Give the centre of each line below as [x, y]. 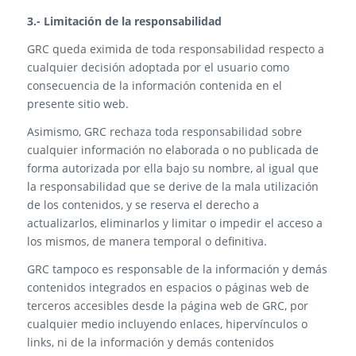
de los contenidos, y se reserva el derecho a [143, 204]
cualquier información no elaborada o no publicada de [172, 149]
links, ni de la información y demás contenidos [150, 342]
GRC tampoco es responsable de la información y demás [177, 269]
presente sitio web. [77, 103]
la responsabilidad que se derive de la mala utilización [172, 186]
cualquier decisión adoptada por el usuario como [158, 67]
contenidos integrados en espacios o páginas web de [168, 287]
